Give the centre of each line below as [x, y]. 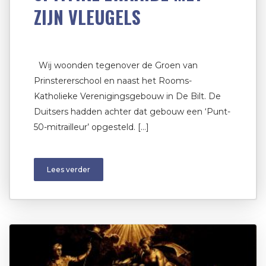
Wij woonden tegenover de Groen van [116, 65]
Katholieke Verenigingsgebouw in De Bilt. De [127, 96]
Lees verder [69, 169]
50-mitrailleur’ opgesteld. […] [91, 127]
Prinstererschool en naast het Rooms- [113, 80]
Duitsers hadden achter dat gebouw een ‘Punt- [132, 111]
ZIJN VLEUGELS [87, 17]
